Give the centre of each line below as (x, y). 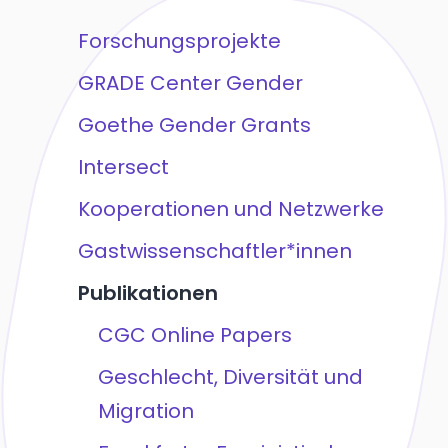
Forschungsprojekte (179, 41)
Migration (145, 411)
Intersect (123, 167)
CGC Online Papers (194, 335)
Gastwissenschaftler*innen (214, 251)
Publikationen (147, 293)
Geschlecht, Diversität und (230, 377)
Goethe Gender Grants (194, 125)
